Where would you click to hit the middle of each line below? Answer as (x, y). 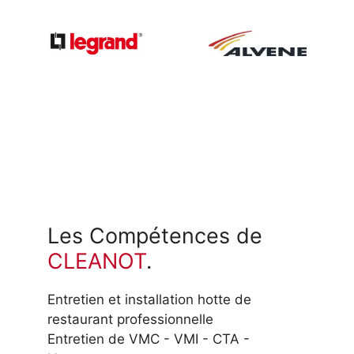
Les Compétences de (155, 236)
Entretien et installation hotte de (149, 300)
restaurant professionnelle (130, 320)
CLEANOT (97, 262)
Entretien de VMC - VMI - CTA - (149, 339)
